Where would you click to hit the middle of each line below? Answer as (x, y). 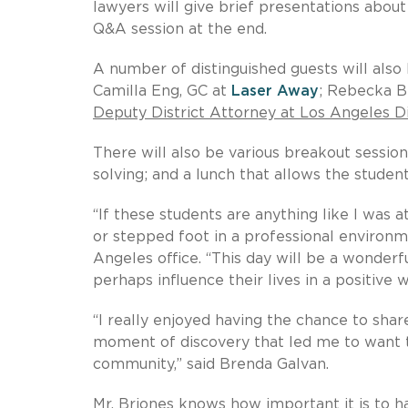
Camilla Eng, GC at (162, 91)
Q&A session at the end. (180, 29)
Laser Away (275, 91)
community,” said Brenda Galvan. (211, 364)
